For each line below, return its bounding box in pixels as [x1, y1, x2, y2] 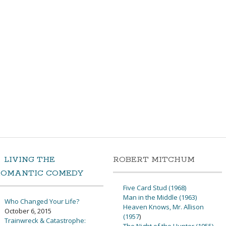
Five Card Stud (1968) [123, 183, 186, 193]
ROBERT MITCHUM [113, 154, 195, 165]
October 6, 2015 [5, 206, 51, 216]
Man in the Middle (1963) [123, 193, 197, 202]
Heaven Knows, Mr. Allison [123, 202, 204, 212]
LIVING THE [4, 154, 55, 165]
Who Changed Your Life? [5, 197, 79, 206]
